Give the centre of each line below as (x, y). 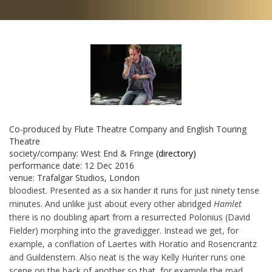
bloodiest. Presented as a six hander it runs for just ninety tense (134, 190)
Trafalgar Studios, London (88, 178)
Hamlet (228, 204)
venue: (23, 178)
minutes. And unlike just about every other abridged (111, 204)
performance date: (47, 165)
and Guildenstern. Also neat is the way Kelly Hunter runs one (127, 257)
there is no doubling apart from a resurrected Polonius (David (130, 217)
